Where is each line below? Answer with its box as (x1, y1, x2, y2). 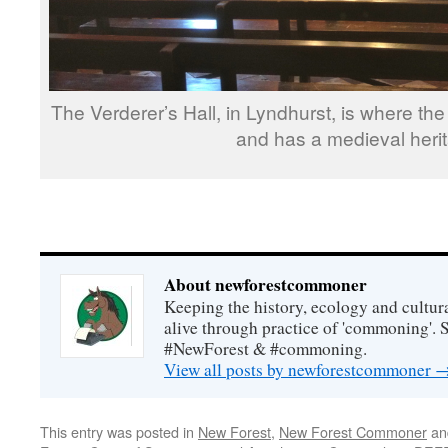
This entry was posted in (40, 421, 198, 443)
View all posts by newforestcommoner (164, 358, 435, 382)
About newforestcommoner (164, 272, 367, 298)
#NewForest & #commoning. (164, 337, 367, 361)
